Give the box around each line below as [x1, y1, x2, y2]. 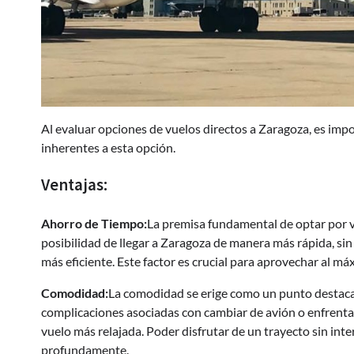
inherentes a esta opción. [41, 139, 175, 155]
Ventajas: [41, 175, 107, 196]
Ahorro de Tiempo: [41, 216, 147, 232]
